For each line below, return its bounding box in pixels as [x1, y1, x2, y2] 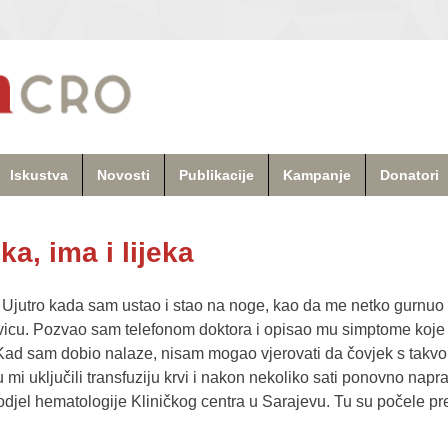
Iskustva [10, 166, 68, 183]
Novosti [97, 166, 150, 183]
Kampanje [283, 166, 351, 183]
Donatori [380, 166, 439, 183]
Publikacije [179, 166, 254, 183]
